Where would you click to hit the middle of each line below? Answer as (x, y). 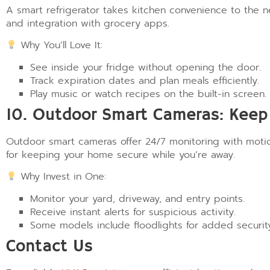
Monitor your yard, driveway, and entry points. (137, 199)
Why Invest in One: (62, 177)
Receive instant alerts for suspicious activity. (133, 212)
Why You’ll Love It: (60, 46)
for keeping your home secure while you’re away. (121, 155)
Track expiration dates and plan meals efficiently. (145, 80)
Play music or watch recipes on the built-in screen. (148, 94)
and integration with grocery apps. (88, 23)
